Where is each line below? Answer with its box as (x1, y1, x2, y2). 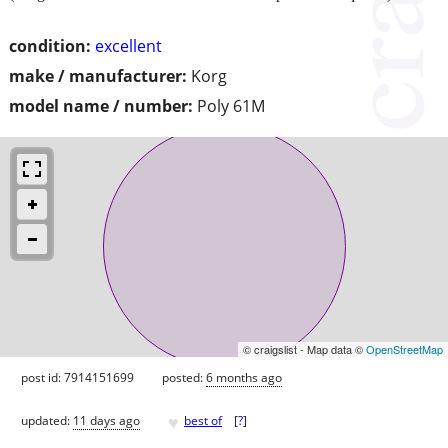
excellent (95, 34, 162, 57)
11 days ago (73, 412, 140, 430)
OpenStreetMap (366, 340, 443, 357)
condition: (9, 34, 91, 57)
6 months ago (206, 368, 282, 386)
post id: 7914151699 (21, 368, 134, 386)
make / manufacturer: (9, 64, 187, 87)
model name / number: (9, 94, 193, 117)
